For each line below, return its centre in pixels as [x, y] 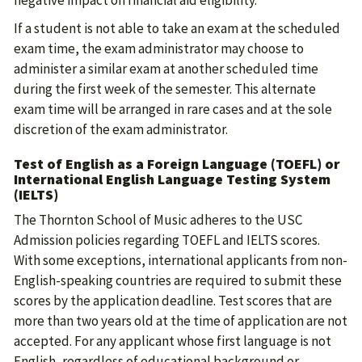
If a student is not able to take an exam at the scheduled [177, 28]
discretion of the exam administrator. [121, 129]
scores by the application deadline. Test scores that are [173, 301]
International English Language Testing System [172, 179]
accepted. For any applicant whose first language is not [173, 341]
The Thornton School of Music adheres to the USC [158, 220]
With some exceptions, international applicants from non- [181, 260]
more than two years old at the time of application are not [181, 321]
